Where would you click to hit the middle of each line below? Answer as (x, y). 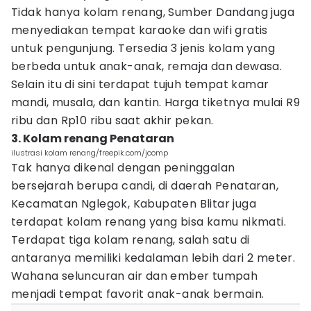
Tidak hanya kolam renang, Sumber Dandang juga (153, 12)
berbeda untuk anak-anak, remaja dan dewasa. (147, 66)
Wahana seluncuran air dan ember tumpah (135, 276)
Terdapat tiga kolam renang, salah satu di (131, 240)
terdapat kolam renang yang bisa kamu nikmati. (149, 222)
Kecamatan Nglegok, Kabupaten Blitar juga (134, 204)
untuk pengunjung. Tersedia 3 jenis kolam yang (143, 48)
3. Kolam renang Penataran (93, 138)
